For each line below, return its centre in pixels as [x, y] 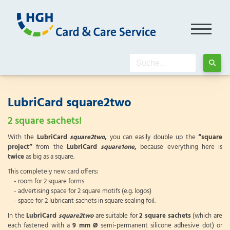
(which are [207, 216]
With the [22, 137]
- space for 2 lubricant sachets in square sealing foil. [82, 201]
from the [50, 147]
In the [17, 216]
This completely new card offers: [53, 172]
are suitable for [116, 216]
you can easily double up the [153, 137]
